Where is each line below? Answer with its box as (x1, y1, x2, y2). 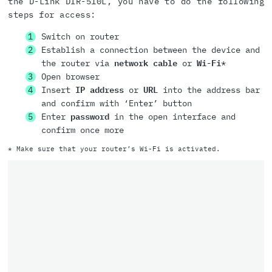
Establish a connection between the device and (41, 44, 260, 56)
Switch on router (41, 31, 119, 42)
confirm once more (41, 124, 124, 136)
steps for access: (8, 9, 96, 21)
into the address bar (157, 84, 260, 96)
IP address (75, 84, 124, 96)
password (70, 111, 109, 123)
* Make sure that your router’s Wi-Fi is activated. (8, 144, 220, 154)
